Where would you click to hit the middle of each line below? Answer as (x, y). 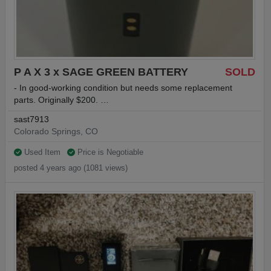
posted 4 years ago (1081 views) (71, 168)
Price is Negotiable (109, 152)
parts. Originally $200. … (61, 100)
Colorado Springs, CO (56, 131)
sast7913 (31, 119)
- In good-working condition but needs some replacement (123, 88)
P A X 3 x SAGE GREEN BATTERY (101, 72)
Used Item (42, 152)
